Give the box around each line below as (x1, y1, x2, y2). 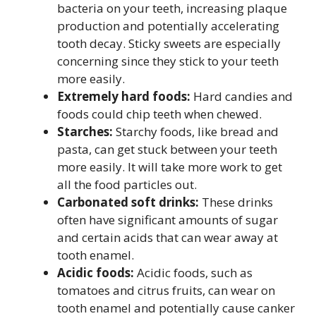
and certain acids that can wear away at (57, 229, 278, 246)
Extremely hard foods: (57, 88, 190, 105)
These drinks (202, 194, 273, 211)
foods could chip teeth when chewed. (57, 106, 262, 123)
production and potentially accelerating (57, 18, 279, 35)
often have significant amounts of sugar (57, 212, 278, 229)
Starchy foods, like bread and (113, 123, 279, 140)
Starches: (57, 123, 113, 140)
